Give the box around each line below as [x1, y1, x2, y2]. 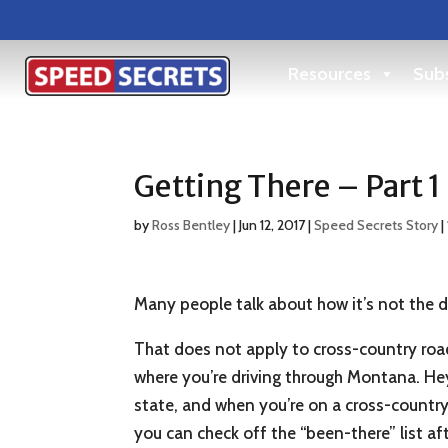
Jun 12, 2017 [239, 216, 306, 235]
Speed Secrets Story [314, 216, 439, 235]
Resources [288, 63, 371, 85]
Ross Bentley [152, 216, 231, 235]
